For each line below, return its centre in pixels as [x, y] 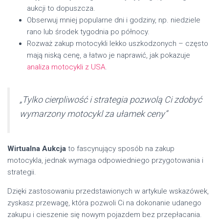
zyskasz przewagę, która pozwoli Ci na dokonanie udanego [104, 203]
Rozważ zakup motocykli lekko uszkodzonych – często [118, 43]
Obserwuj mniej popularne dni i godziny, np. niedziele [114, 20]
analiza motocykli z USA [66, 67]
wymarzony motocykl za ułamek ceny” [93, 113]
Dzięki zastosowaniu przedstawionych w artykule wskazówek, [108, 191]
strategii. [22, 172]
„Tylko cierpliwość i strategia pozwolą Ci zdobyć [111, 99]
